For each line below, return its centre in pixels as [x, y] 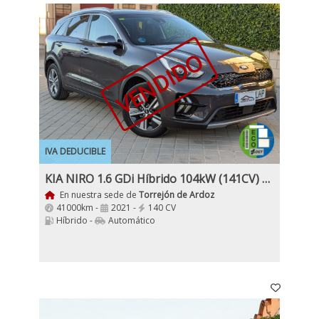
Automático [132, 220]
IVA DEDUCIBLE [75, 151]
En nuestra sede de [98, 195]
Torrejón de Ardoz [176, 195]
